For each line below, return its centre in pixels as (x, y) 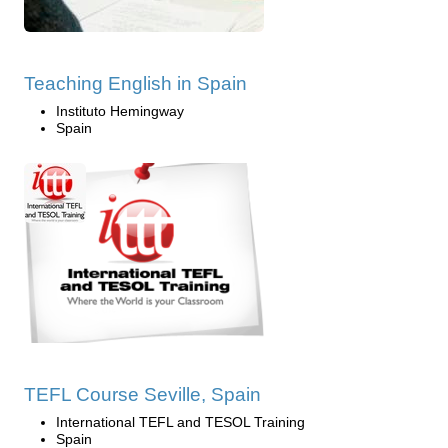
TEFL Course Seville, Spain (142, 395)
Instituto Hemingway (120, 111)
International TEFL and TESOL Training (180, 422)
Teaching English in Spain (135, 84)
